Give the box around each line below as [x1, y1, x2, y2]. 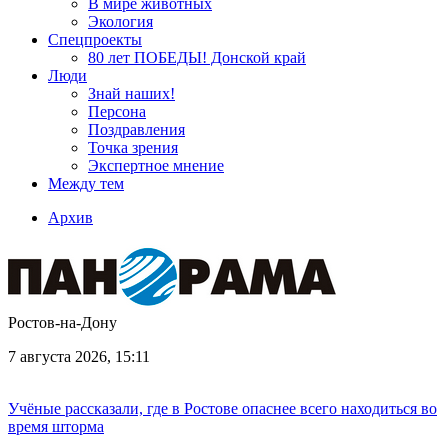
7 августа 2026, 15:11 [8, 348, 150, 365]
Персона [88, 103, 146, 120]
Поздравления [88, 121, 185, 138]
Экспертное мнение [88, 157, 224, 174]
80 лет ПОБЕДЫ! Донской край [88, 49, 306, 66]
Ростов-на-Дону [8, 314, 117, 331]
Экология [88, 13, 153, 30]
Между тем [48, 175, 124, 192]
